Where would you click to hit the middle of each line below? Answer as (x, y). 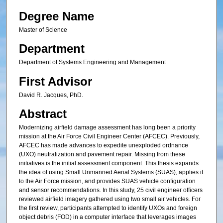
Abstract (43, 114)
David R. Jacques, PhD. (51, 95)
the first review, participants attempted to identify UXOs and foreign (108, 208)
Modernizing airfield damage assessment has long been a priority (107, 128)
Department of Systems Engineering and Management (92, 62)
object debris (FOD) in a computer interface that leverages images (107, 217)
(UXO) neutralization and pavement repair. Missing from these (102, 155)
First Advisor (55, 81)
